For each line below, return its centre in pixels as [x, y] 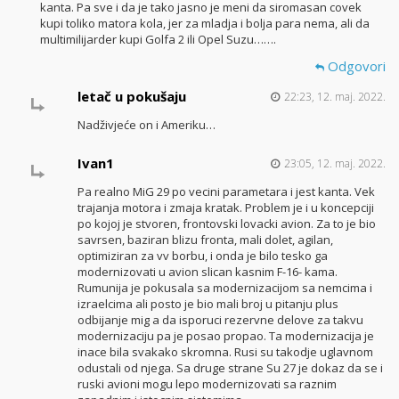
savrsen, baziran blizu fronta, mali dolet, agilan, [205, 240]
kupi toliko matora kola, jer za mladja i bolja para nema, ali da [205, 24]
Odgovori [355, 65]
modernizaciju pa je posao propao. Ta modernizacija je [225, 336]
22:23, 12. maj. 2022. [334, 97]
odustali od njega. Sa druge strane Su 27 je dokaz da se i [230, 368]
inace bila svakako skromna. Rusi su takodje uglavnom [225, 352]
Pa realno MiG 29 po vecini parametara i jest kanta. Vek [226, 192]
